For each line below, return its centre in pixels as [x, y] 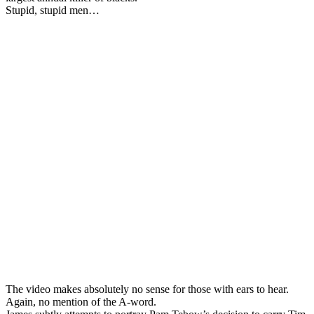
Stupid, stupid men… [53, 10]
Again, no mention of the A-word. [81, 301]
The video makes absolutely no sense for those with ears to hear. [147, 289]
